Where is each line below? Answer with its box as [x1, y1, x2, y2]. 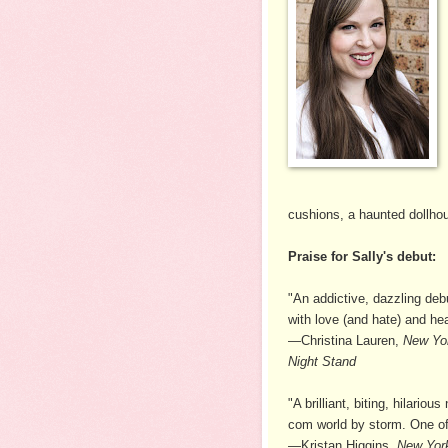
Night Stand [288, 353, 356, 369]
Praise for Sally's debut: [288, 248, 436, 264]
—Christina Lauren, [288, 332, 403, 348]
